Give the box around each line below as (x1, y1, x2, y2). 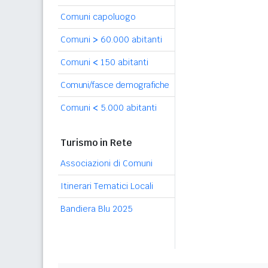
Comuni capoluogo (60, 11, 136, 22)
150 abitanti (98, 57, 148, 68)
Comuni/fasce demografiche (60, 80, 169, 90)
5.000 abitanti (98, 102, 157, 113)
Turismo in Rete (60, 136, 132, 149)
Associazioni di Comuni (60, 158, 153, 169)
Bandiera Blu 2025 (60, 203, 133, 214)
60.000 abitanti (98, 34, 162, 45)
